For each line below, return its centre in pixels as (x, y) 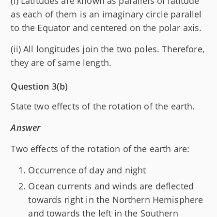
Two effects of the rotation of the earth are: (100, 149)
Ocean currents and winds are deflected (111, 186)
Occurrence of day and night (87, 170)
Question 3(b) (39, 86)
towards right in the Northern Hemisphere (116, 199)
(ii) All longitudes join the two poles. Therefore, (108, 49)
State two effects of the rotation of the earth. (103, 106)
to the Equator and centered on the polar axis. (106, 28)
